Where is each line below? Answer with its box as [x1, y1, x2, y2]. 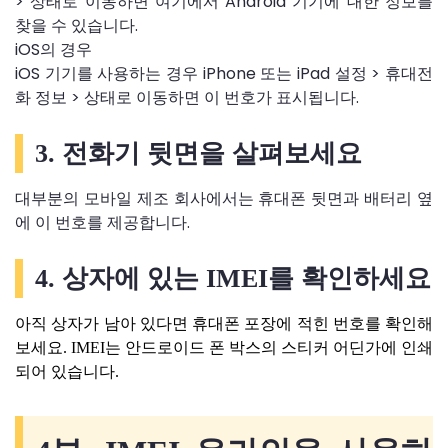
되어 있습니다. [15, 362, 119, 380]
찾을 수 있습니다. [15, 13, 138, 37]
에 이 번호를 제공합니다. [15, 210, 194, 234]
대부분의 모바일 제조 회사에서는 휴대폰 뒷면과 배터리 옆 [15, 186, 433, 210]
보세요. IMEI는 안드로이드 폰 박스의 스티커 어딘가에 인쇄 [15, 338, 433, 356]
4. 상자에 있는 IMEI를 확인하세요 [35, 263, 431, 293]
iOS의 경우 [15, 37, 92, 61]
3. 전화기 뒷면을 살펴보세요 [35, 138, 362, 168]
